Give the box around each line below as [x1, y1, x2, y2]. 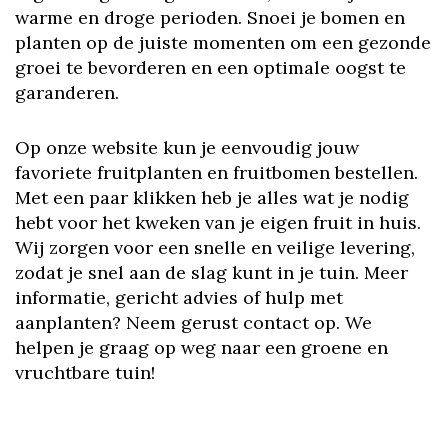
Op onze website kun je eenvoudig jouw [15, 136, 359, 159]
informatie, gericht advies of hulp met [15, 286, 343, 309]
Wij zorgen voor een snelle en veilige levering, [15, 236, 415, 259]
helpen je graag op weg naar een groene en [15, 336, 388, 359]
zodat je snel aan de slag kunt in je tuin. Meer [15, 261, 408, 284]
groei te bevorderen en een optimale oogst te [15, 56, 406, 79]
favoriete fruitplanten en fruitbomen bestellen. [15, 161, 418, 184]
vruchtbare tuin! [15, 361, 155, 384]
